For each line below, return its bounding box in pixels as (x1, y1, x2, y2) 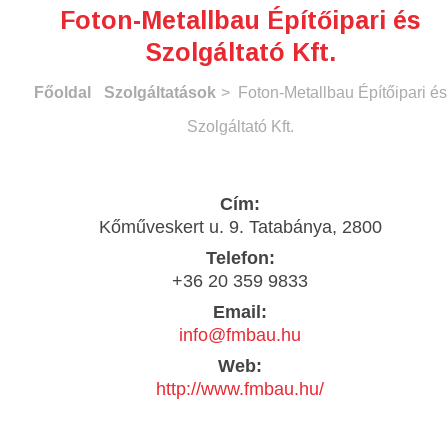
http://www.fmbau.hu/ (156, 378, 324, 399)
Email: (213, 301, 267, 322)
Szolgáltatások (103, 83, 216, 101)
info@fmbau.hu (179, 324, 301, 345)
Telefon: (205, 247, 275, 268)
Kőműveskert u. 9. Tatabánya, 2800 (98, 216, 382, 237)
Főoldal (33, 83, 91, 101)
